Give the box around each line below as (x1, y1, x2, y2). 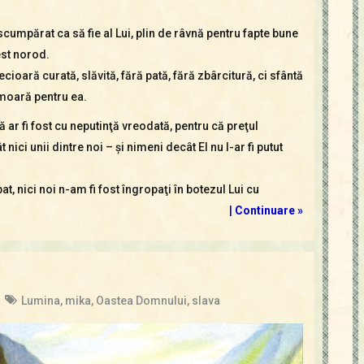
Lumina (20, 293, 60, 307)
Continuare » (234, 203, 303, 217)
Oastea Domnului (95, 293, 187, 307)
